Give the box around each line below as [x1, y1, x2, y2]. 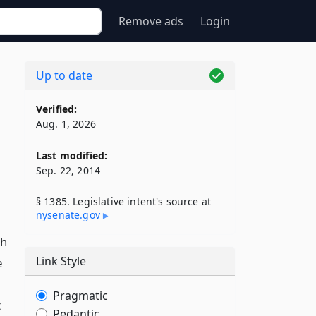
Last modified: [36, 149, 108, 162]
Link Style [36, 253, 86, 269]
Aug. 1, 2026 [36, 117, 96, 130]
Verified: [36, 102, 78, 116]
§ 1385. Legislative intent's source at [36, 195, 212, 208]
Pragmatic [53, 288, 108, 303]
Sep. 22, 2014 [36, 164, 101, 177]
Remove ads [119, 13, 183, 29]
